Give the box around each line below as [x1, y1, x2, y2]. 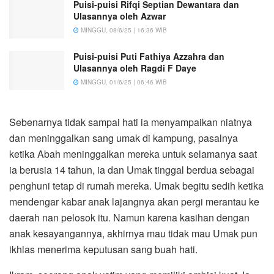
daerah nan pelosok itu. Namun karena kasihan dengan [9, 210, 250, 224]
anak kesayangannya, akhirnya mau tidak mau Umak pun [9, 226, 257, 240]
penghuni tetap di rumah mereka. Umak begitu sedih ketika [9, 178, 264, 193]
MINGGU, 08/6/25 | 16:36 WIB [79, 26, 167, 35]
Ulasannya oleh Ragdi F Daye [73, 61, 196, 74]
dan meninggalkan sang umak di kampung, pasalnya [9, 130, 238, 145]
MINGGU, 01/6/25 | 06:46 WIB [79, 77, 167, 86]
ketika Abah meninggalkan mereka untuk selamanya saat [9, 146, 257, 161]
